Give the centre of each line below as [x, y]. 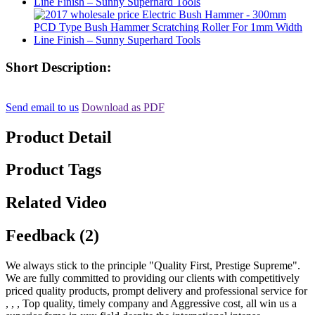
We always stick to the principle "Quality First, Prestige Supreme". [153, 266]
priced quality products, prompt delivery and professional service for [156, 291]
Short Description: [58, 67]
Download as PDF [123, 107]
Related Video [56, 203]
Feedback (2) [52, 236]
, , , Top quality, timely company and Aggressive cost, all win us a [151, 304]
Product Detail [59, 137]
